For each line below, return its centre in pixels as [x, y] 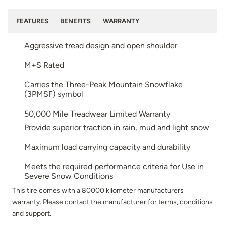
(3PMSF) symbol [54, 94]
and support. [32, 214]
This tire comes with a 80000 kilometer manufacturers [98, 191]
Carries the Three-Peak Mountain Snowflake [103, 85]
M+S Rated [44, 65]
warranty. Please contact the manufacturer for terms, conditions [113, 202]
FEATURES [32, 21]
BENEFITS [76, 21]
